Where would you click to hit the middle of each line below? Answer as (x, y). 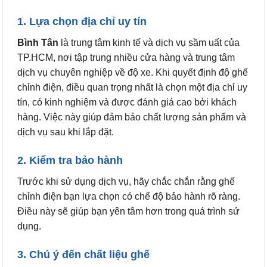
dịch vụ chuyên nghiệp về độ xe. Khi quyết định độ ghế (133, 73)
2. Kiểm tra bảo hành (70, 161)
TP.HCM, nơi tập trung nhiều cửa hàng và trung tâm (126, 58)
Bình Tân (38, 43)
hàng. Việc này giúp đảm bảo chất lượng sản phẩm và (132, 117)
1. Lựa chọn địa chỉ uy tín (82, 22)
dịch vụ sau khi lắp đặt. (66, 132)
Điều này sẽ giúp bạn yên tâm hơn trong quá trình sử (128, 212)
